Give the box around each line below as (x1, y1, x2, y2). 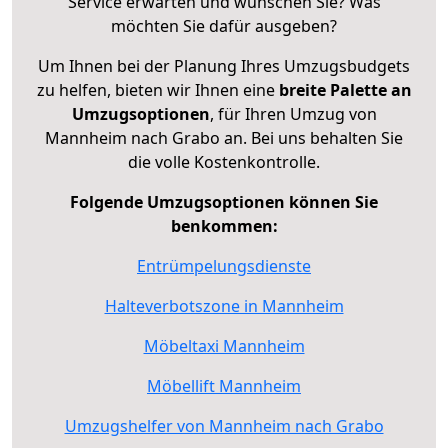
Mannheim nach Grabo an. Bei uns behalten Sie (45, 127, 403, 150)
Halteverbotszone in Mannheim (104, 295, 344, 318)
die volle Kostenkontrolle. (128, 151, 320, 174)
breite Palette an (278, 79, 412, 102)
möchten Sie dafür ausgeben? (111, 15, 337, 38)
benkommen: (170, 215, 278, 238)
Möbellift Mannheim (147, 375, 301, 398)
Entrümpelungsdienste (137, 255, 311, 278)
